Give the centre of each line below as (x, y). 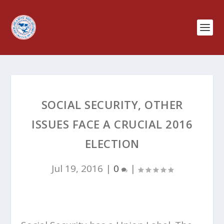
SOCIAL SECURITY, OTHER (112, 104)
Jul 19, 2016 (77, 168)
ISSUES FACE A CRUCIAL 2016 (112, 124)
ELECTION (112, 143)
